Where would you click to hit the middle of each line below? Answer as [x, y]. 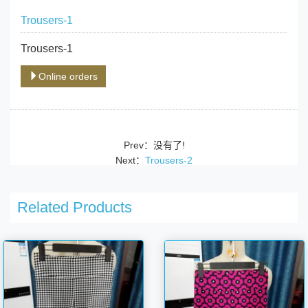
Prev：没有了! [154, 145]
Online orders [68, 76]
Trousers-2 [169, 160]
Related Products [75, 207]
